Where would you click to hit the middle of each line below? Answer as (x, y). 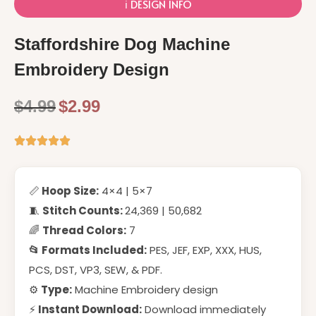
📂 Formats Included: (88, 250)
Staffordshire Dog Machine (122, 44)
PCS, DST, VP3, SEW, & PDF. (96, 270)
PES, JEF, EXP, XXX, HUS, (204, 250)
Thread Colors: (84, 230)
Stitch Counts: (84, 211)
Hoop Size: (69, 191)
